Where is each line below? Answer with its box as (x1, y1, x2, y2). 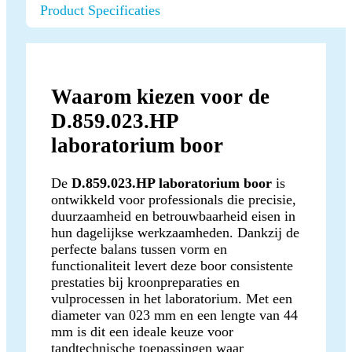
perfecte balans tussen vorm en (51, 240, 227, 257)
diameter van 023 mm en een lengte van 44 (51, 306, 298, 323)
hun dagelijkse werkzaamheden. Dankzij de (51, 224, 299, 240)
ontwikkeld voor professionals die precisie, (51, 191, 296, 207)
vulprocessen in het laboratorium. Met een (51, 290, 292, 306)
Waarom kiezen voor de (51, 84, 269, 108)
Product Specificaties (40, 2, 160, 19)
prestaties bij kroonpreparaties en (51, 273, 240, 290)
